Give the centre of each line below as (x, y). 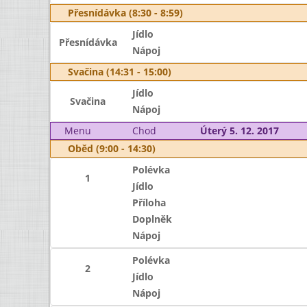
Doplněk (152, 219)
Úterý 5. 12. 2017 (239, 131)
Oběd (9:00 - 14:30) (112, 148)
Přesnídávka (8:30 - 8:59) (125, 13)
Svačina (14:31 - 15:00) (120, 72)
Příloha (149, 202)
